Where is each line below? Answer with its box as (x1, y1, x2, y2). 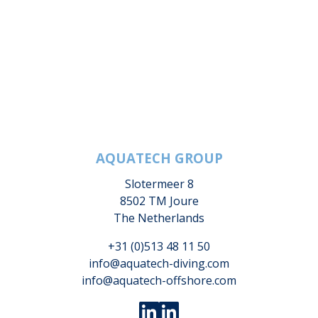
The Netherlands (114, 210, 204, 226)
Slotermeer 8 (124, 176, 194, 192)
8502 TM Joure (119, 193, 199, 209)
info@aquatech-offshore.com (82, 273, 236, 288)
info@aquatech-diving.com (89, 256, 229, 271)
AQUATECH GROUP (95, 149, 223, 167)
